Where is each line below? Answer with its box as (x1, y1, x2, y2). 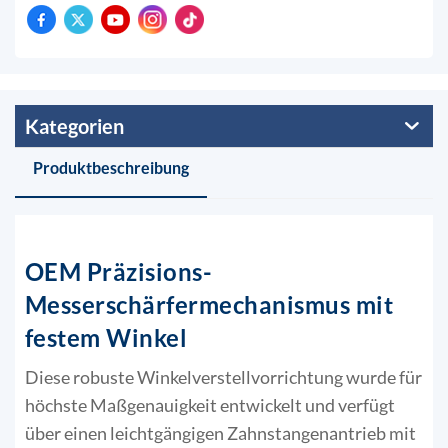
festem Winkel (24, 323, 188, 353)
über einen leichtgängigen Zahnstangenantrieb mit (24, 422, 416, 445)
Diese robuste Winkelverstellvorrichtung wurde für (24, 366, 422, 389)
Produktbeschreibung (33, 157, 189, 177)
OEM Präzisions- (24, 257, 213, 287)
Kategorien (25, 113, 124, 138)
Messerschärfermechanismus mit (24, 290, 394, 320)
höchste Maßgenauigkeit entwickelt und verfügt (24, 394, 395, 417)
